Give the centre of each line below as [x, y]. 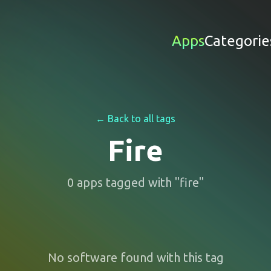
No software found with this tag [135, 257]
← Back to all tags [135, 119]
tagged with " [141, 182]
